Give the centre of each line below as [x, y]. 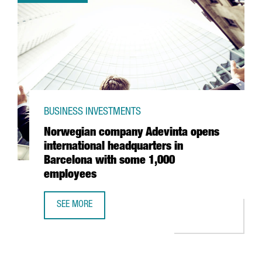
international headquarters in [113, 147]
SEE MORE [75, 205]
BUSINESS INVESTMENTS [92, 112]
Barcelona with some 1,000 [109, 161]
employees [70, 175]
